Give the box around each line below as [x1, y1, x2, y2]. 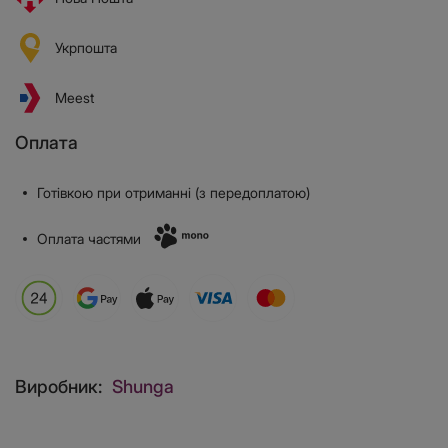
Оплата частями [37, 229, 141, 247]
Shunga [112, 376, 174, 398]
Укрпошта [55, 39, 117, 57]
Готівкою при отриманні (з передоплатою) [37, 184, 310, 202]
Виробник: [15, 376, 102, 398]
